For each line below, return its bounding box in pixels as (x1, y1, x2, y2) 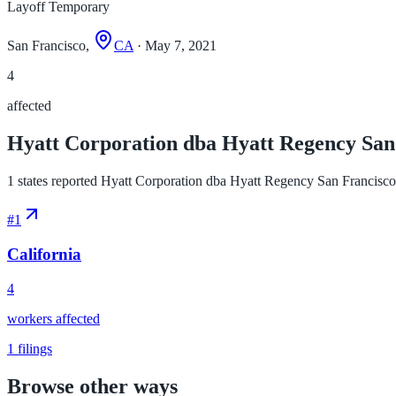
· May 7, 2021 (133, 38, 217, 54)
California (7, 244, 81, 263)
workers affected (7, 310, 100, 326)
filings (14, 340, 52, 356)
